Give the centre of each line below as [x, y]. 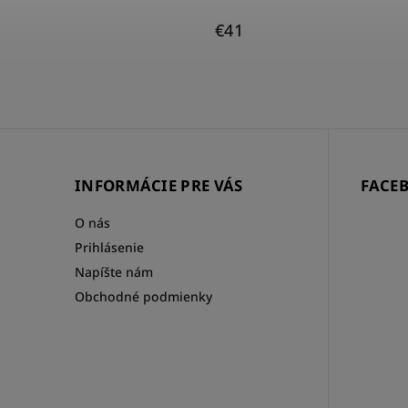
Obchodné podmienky [143, 296]
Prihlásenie [109, 247]
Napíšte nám [114, 271]
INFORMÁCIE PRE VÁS [159, 185]
